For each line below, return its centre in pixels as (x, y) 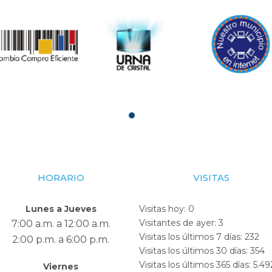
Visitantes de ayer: (179, 223)
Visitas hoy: (164, 209)
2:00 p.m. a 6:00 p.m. (61, 240)
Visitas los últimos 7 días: (192, 237)
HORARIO (61, 178)
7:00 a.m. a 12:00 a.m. (61, 224)
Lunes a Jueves (61, 209)
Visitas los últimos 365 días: (196, 265)
